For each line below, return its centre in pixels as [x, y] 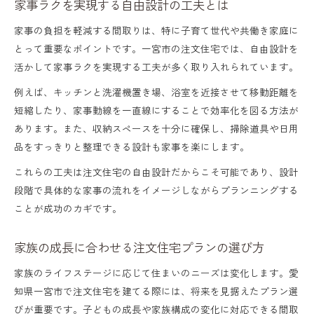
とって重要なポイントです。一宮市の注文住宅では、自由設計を [156, 48]
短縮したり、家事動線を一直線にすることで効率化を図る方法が [156, 110]
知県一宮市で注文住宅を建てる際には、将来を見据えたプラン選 [156, 291]
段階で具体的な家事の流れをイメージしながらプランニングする [156, 190]
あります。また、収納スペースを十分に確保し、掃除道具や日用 [156, 128]
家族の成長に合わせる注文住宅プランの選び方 [139, 247]
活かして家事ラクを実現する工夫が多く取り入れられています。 [156, 66]
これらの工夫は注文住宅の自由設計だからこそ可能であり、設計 [156, 171]
